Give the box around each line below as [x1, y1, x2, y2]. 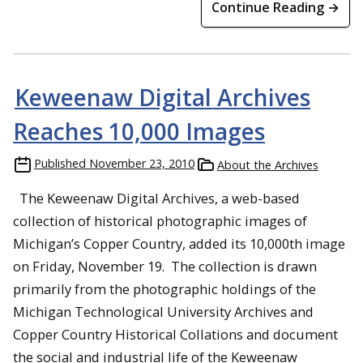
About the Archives [217, 157, 318, 173]
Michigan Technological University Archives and [13, 302, 314, 321]
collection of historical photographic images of [13, 211, 307, 230]
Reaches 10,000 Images [13, 116, 265, 147]
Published [34, 156, 86, 171]
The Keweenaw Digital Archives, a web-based [13, 189, 300, 207]
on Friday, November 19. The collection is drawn [13, 257, 317, 275]
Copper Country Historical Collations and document [13, 325, 338, 344]
